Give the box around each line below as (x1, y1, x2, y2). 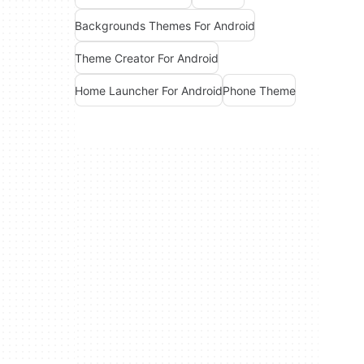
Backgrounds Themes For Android (75, 18, 255, 32)
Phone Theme (223, 83, 296, 97)
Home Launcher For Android (75, 83, 223, 97)
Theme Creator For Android (75, 50, 219, 65)
